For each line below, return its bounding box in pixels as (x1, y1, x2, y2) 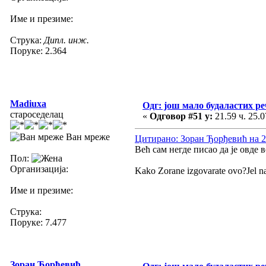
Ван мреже (64, 131, 110, 142)
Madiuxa (10, 98, 46, 109)
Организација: (10, 163, 68, 174)
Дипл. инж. (44, 34, 89, 45)
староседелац (10, 109, 64, 119)
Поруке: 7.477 (10, 217, 66, 227)
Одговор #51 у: (150, 110, 213, 121)
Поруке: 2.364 (10, 45, 66, 56)
